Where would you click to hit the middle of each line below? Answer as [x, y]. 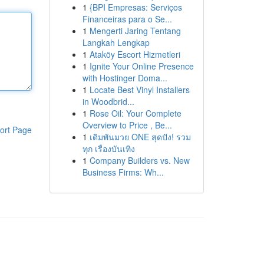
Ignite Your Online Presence [141, 66]
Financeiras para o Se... [127, 19]
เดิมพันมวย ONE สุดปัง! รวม [140, 137]
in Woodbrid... [108, 101]
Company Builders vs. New [139, 160]
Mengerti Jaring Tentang [135, 31]
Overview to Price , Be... [127, 125]
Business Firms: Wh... [123, 172]
